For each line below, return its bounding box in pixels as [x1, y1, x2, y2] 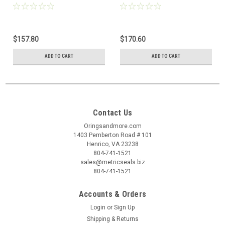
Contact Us [92, 108, 133, 118]
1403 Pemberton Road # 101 [73, 132, 152, 139]
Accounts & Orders [78, 189, 147, 199]
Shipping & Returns [86, 215, 139, 223]
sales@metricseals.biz [80, 159, 145, 166]
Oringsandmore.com [83, 123, 142, 130]
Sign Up [114, 204, 135, 211]
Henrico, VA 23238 [86, 141, 139, 148]
